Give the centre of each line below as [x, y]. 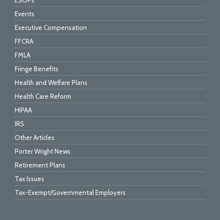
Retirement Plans [40, 165]
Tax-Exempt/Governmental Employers [70, 193]
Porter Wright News [42, 151]
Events [25, 14]
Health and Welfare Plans [51, 83]
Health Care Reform [43, 96]
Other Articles [35, 138]
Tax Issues [29, 179]
